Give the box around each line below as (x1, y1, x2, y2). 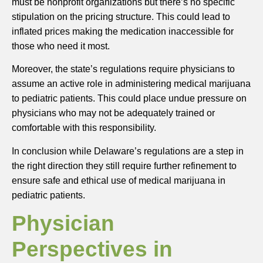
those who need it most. (12, 41, 110, 51)
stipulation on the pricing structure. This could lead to (12, 11, 230, 22)
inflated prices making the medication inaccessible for (12, 26, 234, 36)
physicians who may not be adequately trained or (12, 108, 215, 119)
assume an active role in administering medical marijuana (12, 79, 251, 89)
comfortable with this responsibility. (12, 123, 156, 133)
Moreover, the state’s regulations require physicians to (12, 64, 235, 75)
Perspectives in (12, 237, 173, 261)
